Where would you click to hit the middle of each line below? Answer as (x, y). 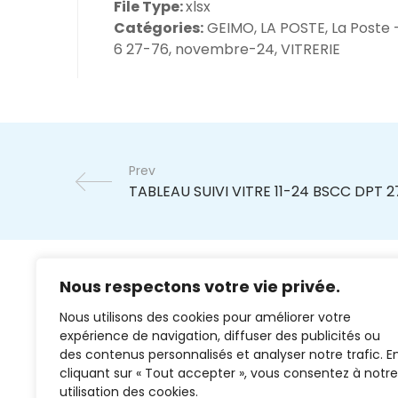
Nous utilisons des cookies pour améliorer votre (205, 317)
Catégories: (159, 28)
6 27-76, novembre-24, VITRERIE (227, 49)
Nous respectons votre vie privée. (200, 287)
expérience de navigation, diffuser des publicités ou (220, 336)
